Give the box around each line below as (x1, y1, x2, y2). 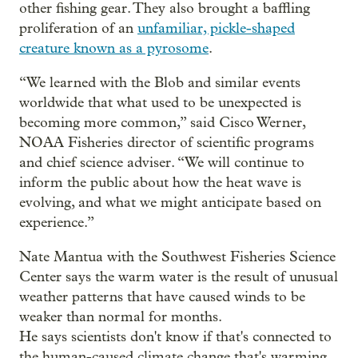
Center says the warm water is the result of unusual (19, 268, 338, 285)
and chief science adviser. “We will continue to (19, 153, 304, 171)
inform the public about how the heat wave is (19, 173, 301, 191)
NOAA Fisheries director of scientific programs (19, 133, 314, 151)
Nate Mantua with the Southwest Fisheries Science (19, 248, 336, 265)
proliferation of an (19, 19, 137, 37)
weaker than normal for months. (19, 308, 222, 325)
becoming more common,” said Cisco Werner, (19, 113, 305, 131)
